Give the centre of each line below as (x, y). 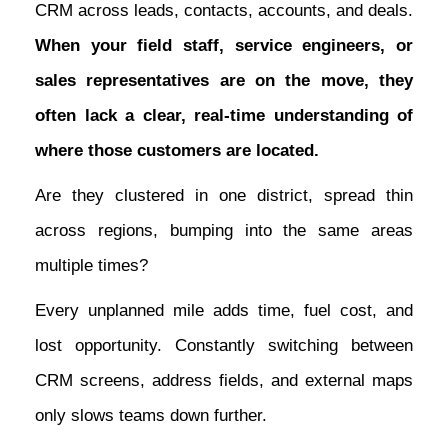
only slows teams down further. (151, 416)
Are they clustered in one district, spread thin (224, 196)
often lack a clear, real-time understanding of (224, 116)
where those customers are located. (177, 151)
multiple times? (91, 266)
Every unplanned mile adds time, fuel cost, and (224, 311)
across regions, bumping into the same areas (224, 231)
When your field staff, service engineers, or (224, 46)
